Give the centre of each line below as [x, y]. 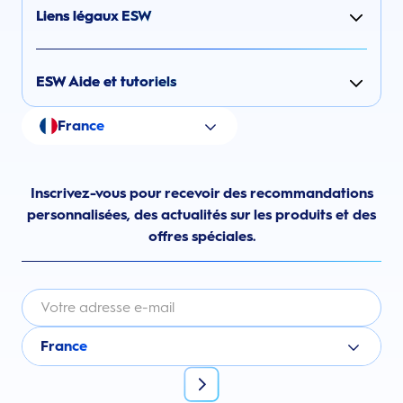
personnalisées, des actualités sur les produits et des [201, 214]
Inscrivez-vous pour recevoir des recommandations [201, 193]
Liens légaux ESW [94, 15]
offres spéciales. [201, 236]
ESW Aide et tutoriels [106, 81]
